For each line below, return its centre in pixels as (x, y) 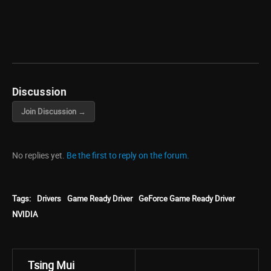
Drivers (49, 198)
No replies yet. (39, 155)
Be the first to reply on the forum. (128, 155)
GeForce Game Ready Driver (187, 198)
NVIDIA (25, 214)
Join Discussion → (54, 111)
